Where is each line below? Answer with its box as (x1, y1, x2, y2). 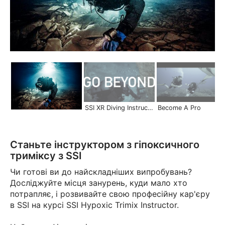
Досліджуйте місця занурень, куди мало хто (10, 177, 187, 188)
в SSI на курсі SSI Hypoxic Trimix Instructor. (10, 199, 179, 210)
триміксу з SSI (10, 149, 82, 162)
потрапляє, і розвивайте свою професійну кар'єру (10, 188, 210, 199)
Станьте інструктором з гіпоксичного (10, 138, 199, 151)
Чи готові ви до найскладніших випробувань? (10, 166, 192, 177)
